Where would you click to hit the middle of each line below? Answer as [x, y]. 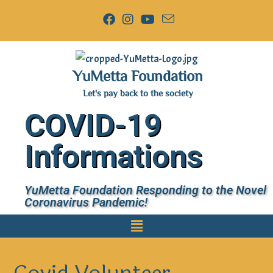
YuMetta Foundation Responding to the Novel [145, 190]
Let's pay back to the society [138, 93]
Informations [113, 157]
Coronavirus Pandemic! [86, 203]
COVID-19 [93, 126]
